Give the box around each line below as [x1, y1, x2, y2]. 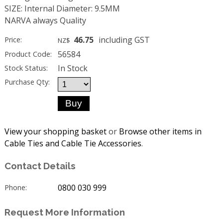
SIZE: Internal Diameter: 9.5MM [4, 2, 120, 14]
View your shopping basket [4, 126, 107, 137]
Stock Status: [4, 63, 48, 73]
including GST [97, 34, 150, 45]
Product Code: [4, 49, 52, 59]
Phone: [4, 183, 27, 193]
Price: [4, 34, 22, 44]
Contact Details [4, 160, 76, 171]
